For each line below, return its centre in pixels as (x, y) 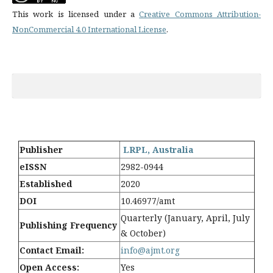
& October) (143, 233)
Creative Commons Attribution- (200, 14)
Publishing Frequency (68, 225)
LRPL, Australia (158, 149)
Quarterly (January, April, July (185, 218)
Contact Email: (52, 250)
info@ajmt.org (150, 250)
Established (46, 183)
